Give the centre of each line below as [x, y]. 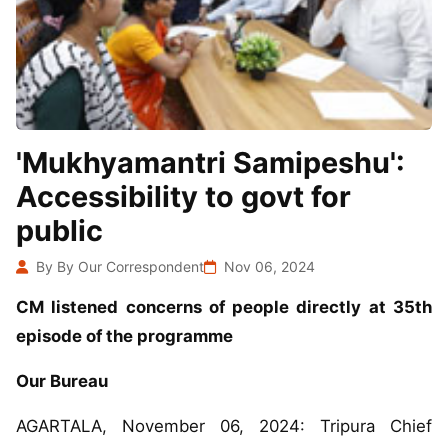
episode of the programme [124, 336]
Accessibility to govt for [183, 197]
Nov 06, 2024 [267, 267]
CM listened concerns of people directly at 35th [22, 307]
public [59, 231]
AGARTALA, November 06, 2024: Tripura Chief [224, 426]
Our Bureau [62, 381]
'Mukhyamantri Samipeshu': [210, 163]
